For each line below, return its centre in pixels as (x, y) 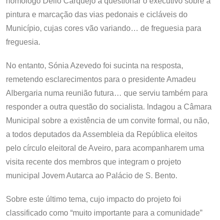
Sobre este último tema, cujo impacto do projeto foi (94, 199)
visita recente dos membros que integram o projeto (94, 162)
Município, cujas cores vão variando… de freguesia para (104, 28)
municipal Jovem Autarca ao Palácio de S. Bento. (92, 175)
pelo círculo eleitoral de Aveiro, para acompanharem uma (105, 148)
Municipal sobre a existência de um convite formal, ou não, (108, 120)
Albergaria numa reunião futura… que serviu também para (107, 93)
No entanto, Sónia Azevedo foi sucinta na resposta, (95, 65)
